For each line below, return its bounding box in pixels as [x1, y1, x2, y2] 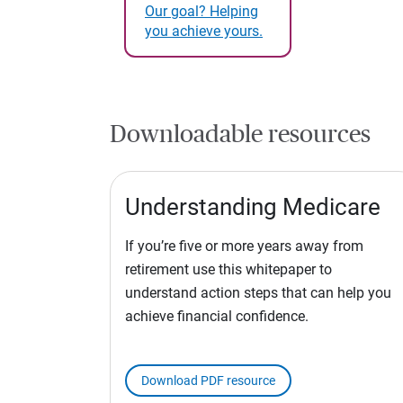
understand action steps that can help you [125, 284, 391, 302]
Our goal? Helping [145, 2, 258, 20]
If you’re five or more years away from [125, 237, 363, 255]
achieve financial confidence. [125, 308, 309, 326]
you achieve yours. [145, 22, 263, 40]
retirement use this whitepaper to [125, 261, 332, 279]
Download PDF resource [141, 373, 275, 389]
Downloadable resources [110, 122, 371, 148]
